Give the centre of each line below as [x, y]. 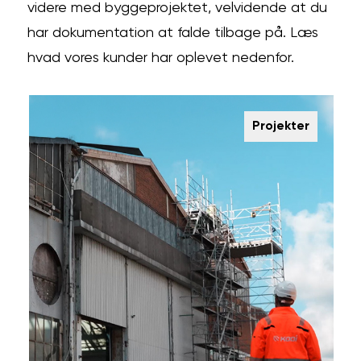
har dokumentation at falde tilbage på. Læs [173, 33]
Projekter [280, 126]
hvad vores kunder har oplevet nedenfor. [161, 58]
